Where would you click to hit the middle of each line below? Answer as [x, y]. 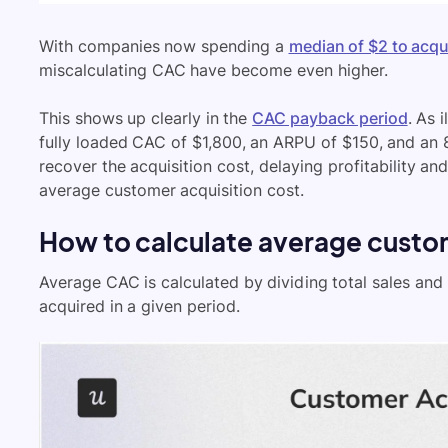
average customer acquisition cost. [172, 189]
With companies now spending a [164, 45]
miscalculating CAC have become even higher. [213, 69]
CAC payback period [330, 117]
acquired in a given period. [139, 305]
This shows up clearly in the [146, 117]
